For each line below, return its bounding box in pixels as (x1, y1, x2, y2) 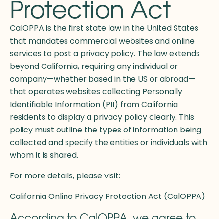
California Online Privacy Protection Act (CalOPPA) (10, 191, 205, 202)
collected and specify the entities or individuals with (10, 137, 207, 149)
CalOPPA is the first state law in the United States (10, 22, 198, 34)
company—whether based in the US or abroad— (10, 73, 195, 85)
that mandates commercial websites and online (10, 35, 195, 47)
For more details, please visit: (10, 170, 120, 182)
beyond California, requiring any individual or (10, 61, 178, 72)
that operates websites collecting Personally (10, 86, 182, 98)
